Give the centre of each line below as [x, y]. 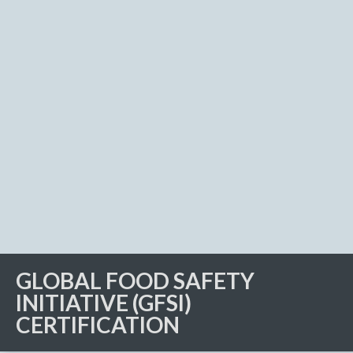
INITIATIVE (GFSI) [104, 302]
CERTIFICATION [98, 324]
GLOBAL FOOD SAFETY [135, 280]
